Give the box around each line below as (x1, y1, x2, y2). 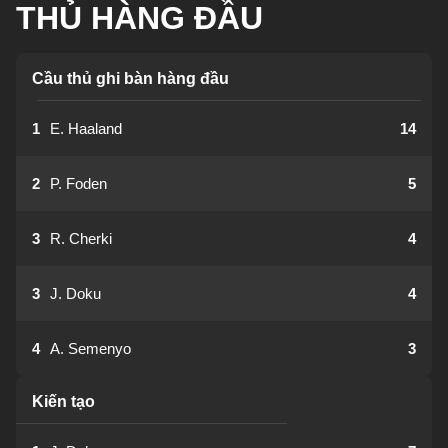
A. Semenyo (50, 340, 131, 357)
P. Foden (50, 175, 107, 192)
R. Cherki (50, 230, 112, 247)
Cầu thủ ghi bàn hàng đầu (32, 70, 229, 87)
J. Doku (50, 285, 101, 302)
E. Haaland (50, 120, 122, 137)
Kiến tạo (32, 393, 95, 410)
